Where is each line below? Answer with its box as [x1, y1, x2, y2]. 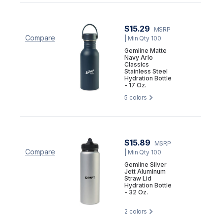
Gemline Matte [124, 46, 167, 54]
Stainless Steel [124, 67, 168, 75]
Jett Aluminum [124, 167, 166, 175]
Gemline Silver [124, 160, 167, 168]
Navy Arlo [124, 53, 153, 61]
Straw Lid [124, 174, 151, 182]
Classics [124, 60, 149, 68]
